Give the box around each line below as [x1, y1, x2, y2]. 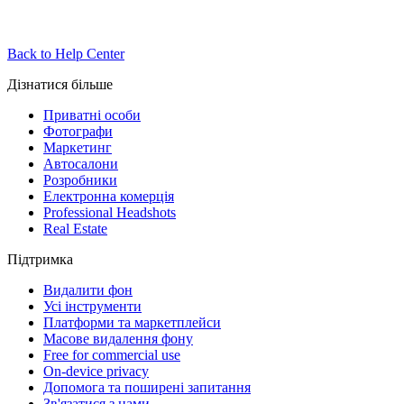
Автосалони [43, 155, 118, 171]
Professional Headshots [43, 204, 176, 220]
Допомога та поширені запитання [43, 379, 251, 395]
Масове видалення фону [43, 330, 193, 346]
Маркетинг [43, 139, 112, 155]
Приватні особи [43, 106, 141, 123]
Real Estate [43, 220, 107, 236]
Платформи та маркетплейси [43, 314, 221, 330]
